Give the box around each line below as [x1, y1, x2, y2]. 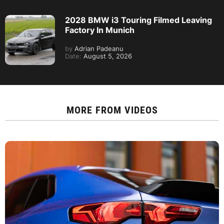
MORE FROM [66, 104, 124, 116]
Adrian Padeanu [72, 45, 123, 53]
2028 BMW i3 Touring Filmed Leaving [65, 15, 212, 25]
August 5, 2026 [81, 52, 132, 60]
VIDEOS [124, 104, 158, 116]
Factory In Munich [65, 25, 134, 35]
